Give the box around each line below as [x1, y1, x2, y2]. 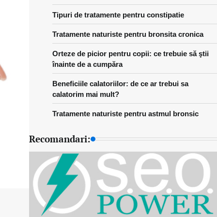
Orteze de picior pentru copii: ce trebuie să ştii [52, 49, 209, 58]
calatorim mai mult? [52, 90, 119, 98]
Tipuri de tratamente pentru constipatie [52, 11, 184, 19]
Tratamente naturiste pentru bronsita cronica [52, 30, 203, 38]
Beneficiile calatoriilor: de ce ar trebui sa [52, 79, 188, 88]
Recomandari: [29, 133, 91, 145]
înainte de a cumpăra [52, 60, 123, 68]
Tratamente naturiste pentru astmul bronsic [52, 109, 199, 118]
